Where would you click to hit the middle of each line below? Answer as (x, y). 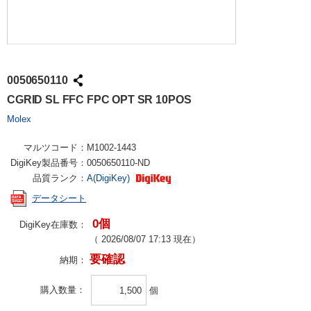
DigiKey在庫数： (53, 225)
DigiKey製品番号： (49, 163)
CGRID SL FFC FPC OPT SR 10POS (99, 100)
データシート (59, 199)
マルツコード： (55, 148)
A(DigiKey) (110, 178)
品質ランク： (60, 178)
